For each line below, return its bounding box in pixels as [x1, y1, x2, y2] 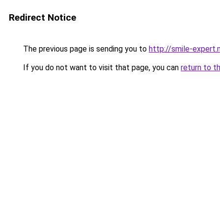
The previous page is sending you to [21, 44, 149, 54]
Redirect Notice [9, 12, 76, 23]
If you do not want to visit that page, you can [21, 63, 181, 72]
